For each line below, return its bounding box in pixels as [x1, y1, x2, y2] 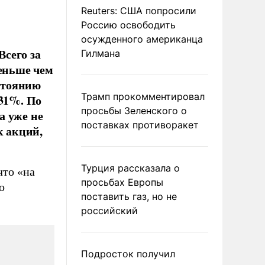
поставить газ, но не [81, 190, 177, 202]
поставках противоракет [81, 119, 199, 131]
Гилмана [81, 47, 120, 59]
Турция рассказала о [81, 162, 180, 174]
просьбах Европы [81, 176, 163, 188]
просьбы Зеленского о [81, 105, 187, 117]
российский [81, 205, 138, 216]
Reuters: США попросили [81, 5, 196, 17]
